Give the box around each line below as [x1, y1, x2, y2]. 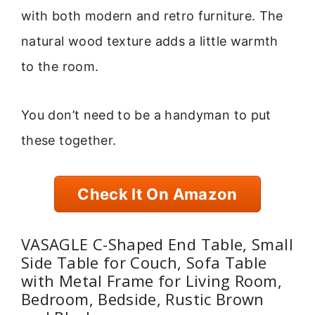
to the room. [21, 59, 99, 75]
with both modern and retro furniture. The [21, 8, 283, 24]
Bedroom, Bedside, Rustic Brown [21, 288, 264, 310]
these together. [21, 132, 117, 148]
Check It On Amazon [77, 184, 238, 203]
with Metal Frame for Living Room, [21, 270, 282, 292]
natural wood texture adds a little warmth [21, 34, 278, 49]
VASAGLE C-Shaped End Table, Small [21, 233, 293, 255]
